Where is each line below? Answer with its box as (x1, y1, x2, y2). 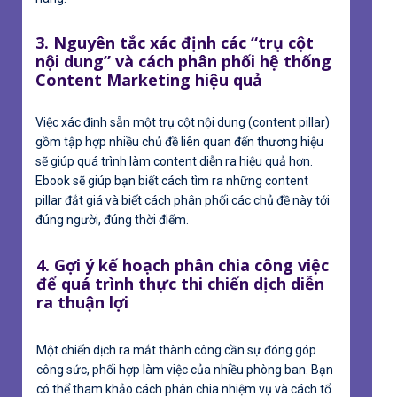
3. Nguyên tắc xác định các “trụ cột (35, 31, 314, 53)
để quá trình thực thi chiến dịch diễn (36, 272, 324, 294)
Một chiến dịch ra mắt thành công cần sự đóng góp (36, 342, 316, 357)
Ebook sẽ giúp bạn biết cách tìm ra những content (35, 173, 308, 188)
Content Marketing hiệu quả (35, 68, 262, 90)
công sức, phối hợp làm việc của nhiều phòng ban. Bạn (36, 362, 333, 377)
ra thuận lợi (36, 291, 128, 313)
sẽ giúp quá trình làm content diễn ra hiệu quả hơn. (35, 153, 313, 168)
